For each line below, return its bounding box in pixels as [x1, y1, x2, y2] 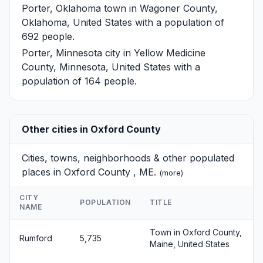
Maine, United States [150, 239, 230, 249]
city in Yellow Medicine [102, 47, 205, 59]
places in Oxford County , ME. [22, 166, 159, 178]
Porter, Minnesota [22, 47, 102, 59]
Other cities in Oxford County [22, 123, 161, 135]
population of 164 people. [22, 75, 137, 87]
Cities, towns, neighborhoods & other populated [22, 152, 234, 164]
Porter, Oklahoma [22, 2, 101, 14]
